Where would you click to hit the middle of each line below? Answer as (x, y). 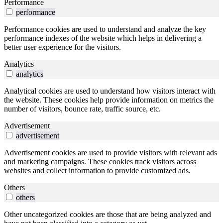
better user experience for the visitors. (62, 47)
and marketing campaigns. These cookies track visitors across (100, 162)
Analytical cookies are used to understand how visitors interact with (110, 91)
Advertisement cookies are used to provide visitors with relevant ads (111, 153)
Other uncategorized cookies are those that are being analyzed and (108, 215)
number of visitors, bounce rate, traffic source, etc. (82, 109)
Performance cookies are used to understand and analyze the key (105, 29)
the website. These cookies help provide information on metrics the (109, 100)
